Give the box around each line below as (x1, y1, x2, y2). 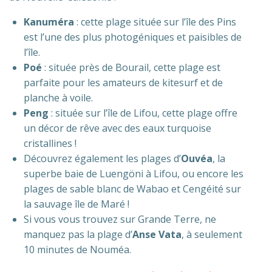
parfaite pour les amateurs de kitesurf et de (24, 76, 223, 89)
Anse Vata (132, 228, 182, 241)
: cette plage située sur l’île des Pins (74, 15, 236, 29)
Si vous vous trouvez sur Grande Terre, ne (24, 212, 216, 226)
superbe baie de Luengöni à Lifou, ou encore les (24, 167, 243, 180)
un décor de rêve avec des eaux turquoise (24, 121, 211, 135)
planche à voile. (24, 91, 93, 104)
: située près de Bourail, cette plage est (42, 61, 220, 74)
